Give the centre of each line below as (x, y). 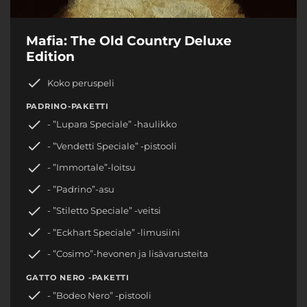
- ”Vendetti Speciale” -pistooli (112, 146)
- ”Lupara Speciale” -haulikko (112, 124)
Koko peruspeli (81, 83)
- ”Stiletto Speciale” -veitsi (104, 211)
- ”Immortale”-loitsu (91, 168)
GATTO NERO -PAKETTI (77, 277)
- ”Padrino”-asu (81, 189)
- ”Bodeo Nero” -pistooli (99, 295)
